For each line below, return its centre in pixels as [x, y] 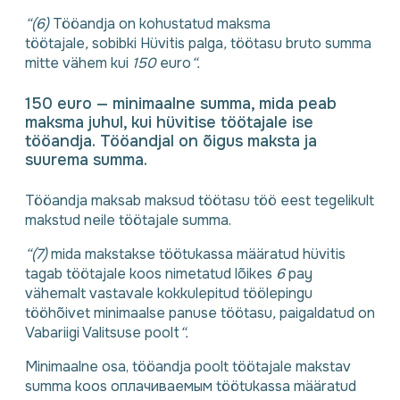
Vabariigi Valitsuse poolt [102, 333]
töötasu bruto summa [301, 44]
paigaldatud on [327, 313]
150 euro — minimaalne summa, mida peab [181, 104]
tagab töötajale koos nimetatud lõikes [150, 274]
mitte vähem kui [79, 63]
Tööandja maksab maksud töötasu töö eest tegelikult [200, 201]
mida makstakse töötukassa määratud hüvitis [198, 254]
